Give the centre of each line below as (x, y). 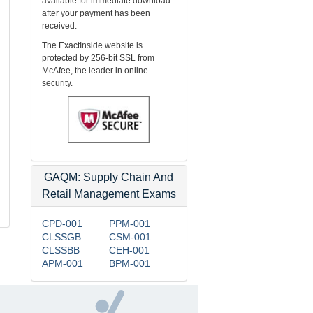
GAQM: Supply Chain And (109, 177)
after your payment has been (96, 13)
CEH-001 (129, 250)
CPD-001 (63, 223)
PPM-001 (129, 223)
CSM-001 (130, 236)
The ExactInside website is (93, 45)
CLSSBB (61, 250)
